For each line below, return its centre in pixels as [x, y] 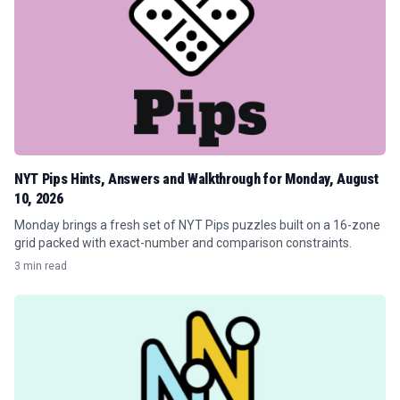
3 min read [41, 266]
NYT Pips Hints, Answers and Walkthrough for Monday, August [196, 179]
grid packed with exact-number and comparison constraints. [183, 243]
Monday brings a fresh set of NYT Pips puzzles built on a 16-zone [197, 225]
